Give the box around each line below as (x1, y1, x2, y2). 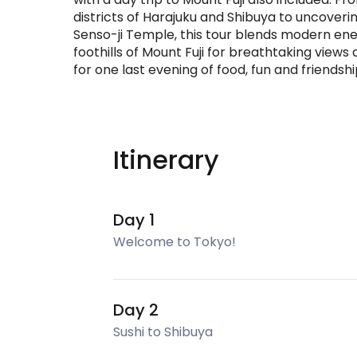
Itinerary (113, 142, 219, 178)
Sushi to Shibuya (113, 323, 213, 341)
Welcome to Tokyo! (113, 233, 236, 251)
